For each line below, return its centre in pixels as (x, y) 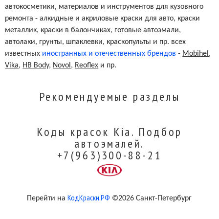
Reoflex (87, 65)
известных (24, 54)
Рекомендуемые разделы (109, 96)
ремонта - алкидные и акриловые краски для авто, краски (103, 18)
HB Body (36, 65)
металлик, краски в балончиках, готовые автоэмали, (93, 30)
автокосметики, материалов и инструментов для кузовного (104, 7)
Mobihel (196, 54)
